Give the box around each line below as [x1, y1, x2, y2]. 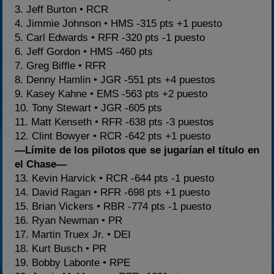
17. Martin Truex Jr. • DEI [15, 228, 131, 240]
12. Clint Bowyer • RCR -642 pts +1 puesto [15, 130, 211, 142]
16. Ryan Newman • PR [15, 214, 123, 226]
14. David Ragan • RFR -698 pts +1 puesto [15, 186, 210, 198]
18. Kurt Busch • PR [15, 242, 107, 254]
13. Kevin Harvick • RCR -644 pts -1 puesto [15, 172, 215, 184]
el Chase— [15, 158, 67, 170]
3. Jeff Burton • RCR [15, 3, 109, 15]
